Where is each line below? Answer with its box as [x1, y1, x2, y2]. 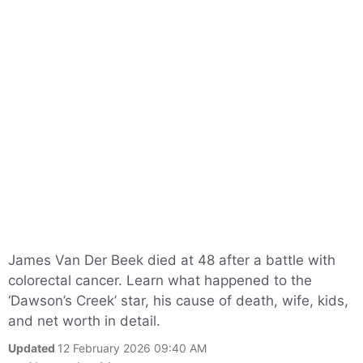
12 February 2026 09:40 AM [58, 341, 207, 355]
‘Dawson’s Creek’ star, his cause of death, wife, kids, [8, 293, 348, 309]
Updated [8, 341, 58, 355]
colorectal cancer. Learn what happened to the [8, 272, 312, 288]
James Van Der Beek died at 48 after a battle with [8, 252, 335, 268]
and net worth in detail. [8, 313, 160, 329]
